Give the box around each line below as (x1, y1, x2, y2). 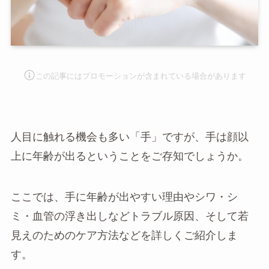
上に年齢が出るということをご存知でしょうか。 (10, 150, 249, 163)
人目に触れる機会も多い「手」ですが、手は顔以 (10, 131, 249, 144)
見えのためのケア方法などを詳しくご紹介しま (10, 229, 238, 242)
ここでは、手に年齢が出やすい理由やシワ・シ (10, 191, 238, 204)
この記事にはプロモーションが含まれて (35, 71, 177, 80)
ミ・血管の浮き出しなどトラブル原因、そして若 (10, 210, 249, 223)
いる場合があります (176, 71, 247, 80)
